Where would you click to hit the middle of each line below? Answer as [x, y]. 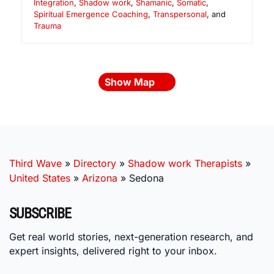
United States [40, 178]
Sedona [146, 178]
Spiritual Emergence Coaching [91, 14]
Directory [95, 164]
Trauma [47, 26]
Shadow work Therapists [185, 164]
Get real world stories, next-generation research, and [131, 236]
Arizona [100, 178]
